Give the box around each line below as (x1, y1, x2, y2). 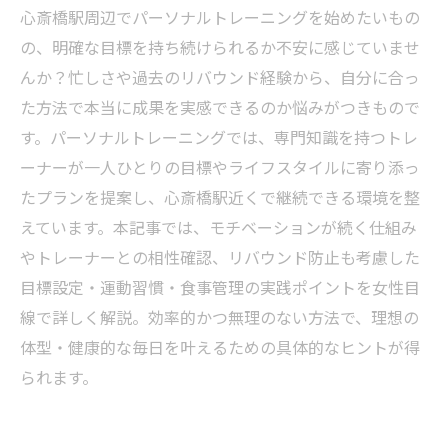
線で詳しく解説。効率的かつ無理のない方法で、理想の (20, 305, 419, 329)
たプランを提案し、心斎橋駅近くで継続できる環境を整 (20, 185, 420, 209)
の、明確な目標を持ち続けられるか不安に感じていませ (20, 35, 420, 59)
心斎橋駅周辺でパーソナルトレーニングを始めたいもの (20, 5, 420, 29)
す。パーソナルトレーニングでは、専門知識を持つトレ (20, 125, 418, 149)
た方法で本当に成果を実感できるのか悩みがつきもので (20, 95, 420, 119)
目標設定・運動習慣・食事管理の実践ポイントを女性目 (20, 275, 420, 299)
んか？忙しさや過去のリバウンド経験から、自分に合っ (20, 65, 420, 89)
